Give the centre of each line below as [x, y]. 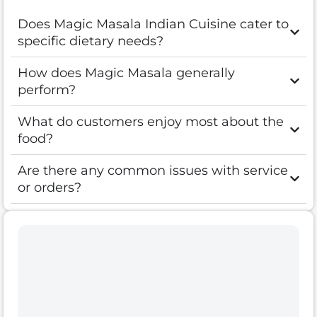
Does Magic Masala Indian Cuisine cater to [153, 24]
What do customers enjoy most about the [151, 121]
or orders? [50, 187]
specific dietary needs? [91, 41]
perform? [47, 90]
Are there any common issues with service [153, 170]
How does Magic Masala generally [126, 73]
